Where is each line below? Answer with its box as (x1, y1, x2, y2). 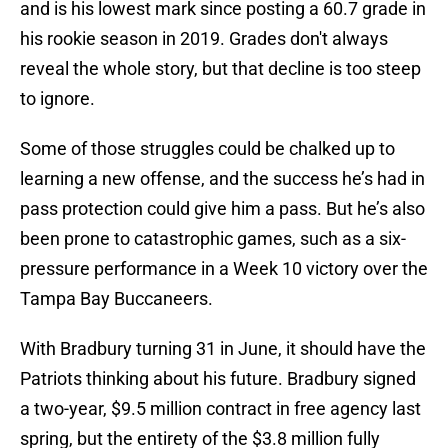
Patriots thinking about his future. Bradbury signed (20, 368, 416, 390)
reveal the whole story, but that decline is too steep (20, 58, 421, 80)
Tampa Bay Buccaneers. (20, 288, 217, 310)
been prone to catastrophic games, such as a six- (20, 228, 406, 250)
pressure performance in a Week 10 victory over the (20, 258, 428, 280)
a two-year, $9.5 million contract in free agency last (20, 398, 421, 420)
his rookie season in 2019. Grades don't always (20, 28, 388, 50)
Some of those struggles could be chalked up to (20, 138, 395, 160)
